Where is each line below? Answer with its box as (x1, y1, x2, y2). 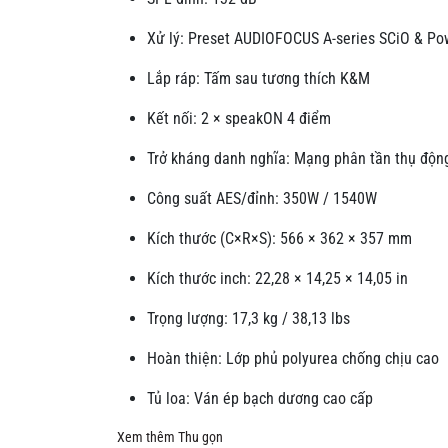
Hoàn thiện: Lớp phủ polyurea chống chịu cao (147, 349, 439, 369)
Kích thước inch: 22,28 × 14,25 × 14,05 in (147, 269, 408, 289)
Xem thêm (117, 429, 175, 446)
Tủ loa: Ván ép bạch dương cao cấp (147, 389, 373, 409)
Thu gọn (178, 429, 223, 446)
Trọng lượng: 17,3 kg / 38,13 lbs (147, 309, 350, 329)
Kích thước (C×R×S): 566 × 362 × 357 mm (147, 229, 412, 249)
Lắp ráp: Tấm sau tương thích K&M (147, 69, 370, 89)
